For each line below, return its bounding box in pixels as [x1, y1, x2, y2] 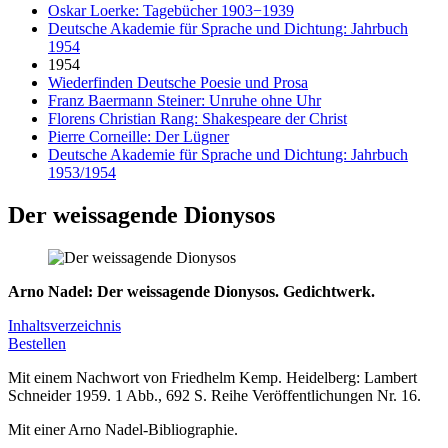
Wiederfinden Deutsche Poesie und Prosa [48, 73, 308, 91]
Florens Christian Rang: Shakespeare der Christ [48, 109, 347, 127]
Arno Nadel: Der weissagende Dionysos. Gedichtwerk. [8, 282, 375, 300]
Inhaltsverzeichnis [8, 316, 121, 334]
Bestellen [8, 334, 66, 352]
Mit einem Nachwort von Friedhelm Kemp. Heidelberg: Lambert [8, 368, 417, 386]
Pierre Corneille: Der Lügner [48, 127, 229, 145]
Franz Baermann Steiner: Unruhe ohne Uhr [48, 91, 321, 109]
